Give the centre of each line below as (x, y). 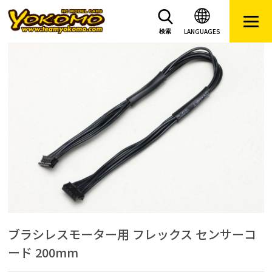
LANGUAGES (202, 31)
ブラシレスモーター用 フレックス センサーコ (132, 234)
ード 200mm (43, 252)
